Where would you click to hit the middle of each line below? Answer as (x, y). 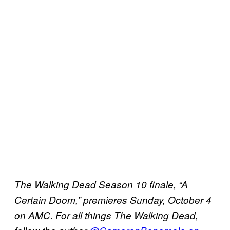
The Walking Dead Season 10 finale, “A (101, 184)
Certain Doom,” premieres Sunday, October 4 (113, 199)
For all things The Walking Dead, (127, 215)
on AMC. (35, 215)
